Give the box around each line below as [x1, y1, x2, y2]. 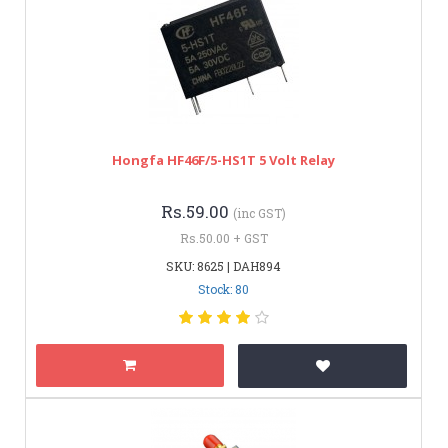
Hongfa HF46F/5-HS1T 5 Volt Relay [112, 150, 335, 169]
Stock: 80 [198, 280, 249, 297]
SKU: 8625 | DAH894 [166, 257, 281, 274]
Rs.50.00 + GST [179, 229, 268, 246]
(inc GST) [233, 204, 286, 221]
